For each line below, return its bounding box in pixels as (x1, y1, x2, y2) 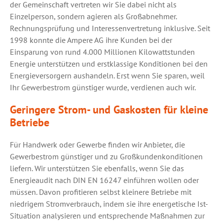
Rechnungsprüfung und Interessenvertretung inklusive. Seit (10, 23, 210, 33)
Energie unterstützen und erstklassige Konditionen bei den (10, 59, 208, 69)
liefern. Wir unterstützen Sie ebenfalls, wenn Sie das (10, 163, 184, 173)
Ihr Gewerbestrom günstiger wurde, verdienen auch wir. (10, 82, 196, 92)
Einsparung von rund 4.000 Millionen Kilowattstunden (10, 47, 195, 57)
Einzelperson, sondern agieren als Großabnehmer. (10, 11, 177, 21)
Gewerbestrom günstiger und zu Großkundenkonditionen (10, 151, 203, 161)
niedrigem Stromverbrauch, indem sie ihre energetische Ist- (10, 199, 208, 209)
